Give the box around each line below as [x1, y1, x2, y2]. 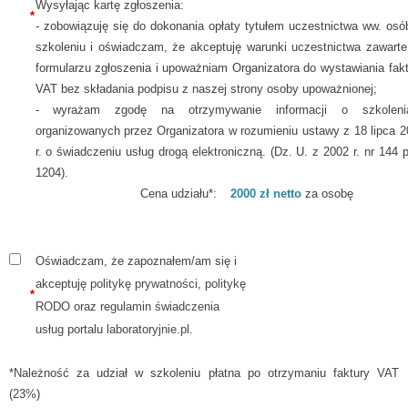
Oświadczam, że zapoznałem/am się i [35, 254, 237, 269]
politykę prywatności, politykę [89, 277, 246, 291]
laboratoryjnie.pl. [106, 322, 193, 337]
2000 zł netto [229, 187, 305, 201]
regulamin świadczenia [99, 300, 219, 314]
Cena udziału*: [140, 187, 218, 201]
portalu [63, 322, 107, 337]
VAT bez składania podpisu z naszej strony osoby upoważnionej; [35, 82, 381, 97]
